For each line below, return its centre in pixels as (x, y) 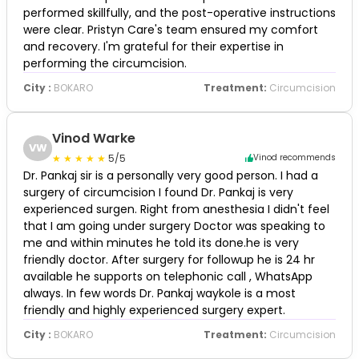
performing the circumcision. (105, 63)
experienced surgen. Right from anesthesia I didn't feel (176, 209)
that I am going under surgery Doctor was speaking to (174, 226)
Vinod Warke (94, 138)
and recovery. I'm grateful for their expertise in (153, 46)
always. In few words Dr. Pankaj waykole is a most (159, 293)
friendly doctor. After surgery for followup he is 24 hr (169, 259)
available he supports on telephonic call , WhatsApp (168, 276)
